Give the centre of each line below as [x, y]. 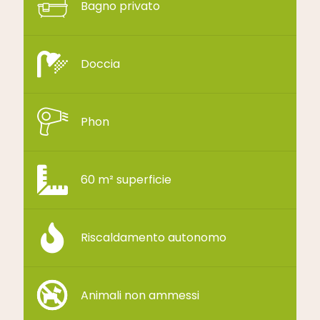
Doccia [100, 64]
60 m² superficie [126, 179]
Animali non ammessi [140, 295]
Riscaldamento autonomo [154, 237]
